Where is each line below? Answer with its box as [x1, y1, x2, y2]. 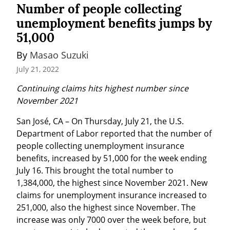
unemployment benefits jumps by [16, 15, 212, 32]
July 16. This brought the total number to [16, 164, 174, 176]
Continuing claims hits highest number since [16, 82, 188, 94]
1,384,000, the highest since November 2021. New [16, 177, 207, 188]
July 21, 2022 [16, 64, 59, 74]
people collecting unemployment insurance [16, 140, 184, 151]
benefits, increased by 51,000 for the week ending [16, 152, 207, 164]
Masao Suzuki [30, 49, 89, 62]
